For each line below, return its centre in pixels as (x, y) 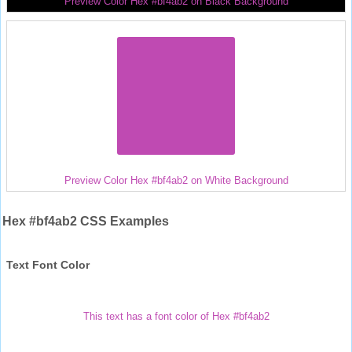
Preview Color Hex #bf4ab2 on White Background (176, 180)
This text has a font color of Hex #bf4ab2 (176, 316)
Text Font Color (48, 264)
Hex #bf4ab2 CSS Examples (86, 221)
